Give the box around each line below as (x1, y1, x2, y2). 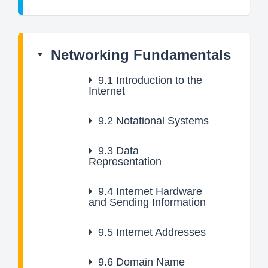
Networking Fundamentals (51, 47, 231, 63)
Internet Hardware (113, 185, 202, 197)
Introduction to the (113, 74, 202, 86)
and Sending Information (89, 196, 206, 208)
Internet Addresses (113, 226, 206, 238)
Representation (89, 156, 162, 167)
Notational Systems (113, 115, 209, 127)
